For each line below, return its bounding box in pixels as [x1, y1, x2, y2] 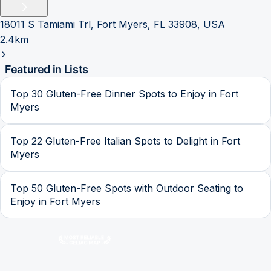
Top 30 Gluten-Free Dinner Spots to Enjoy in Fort [10, 87, 238, 100]
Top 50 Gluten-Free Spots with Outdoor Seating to [10, 181, 243, 194]
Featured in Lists [5, 62, 88, 76]
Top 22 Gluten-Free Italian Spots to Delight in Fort [10, 134, 240, 147]
